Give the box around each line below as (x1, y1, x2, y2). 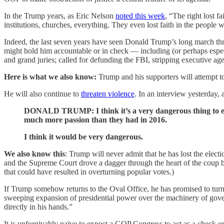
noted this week (115, 11, 165, 20)
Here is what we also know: (4, 72, 96, 81)
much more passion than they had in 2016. (24, 115, 167, 124)
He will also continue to (4, 89, 81, 98)
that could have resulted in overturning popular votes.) (4, 167, 174, 176)
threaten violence (81, 89, 134, 98)
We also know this (4, 149, 65, 158)
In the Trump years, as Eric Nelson (4, 11, 115, 20)
